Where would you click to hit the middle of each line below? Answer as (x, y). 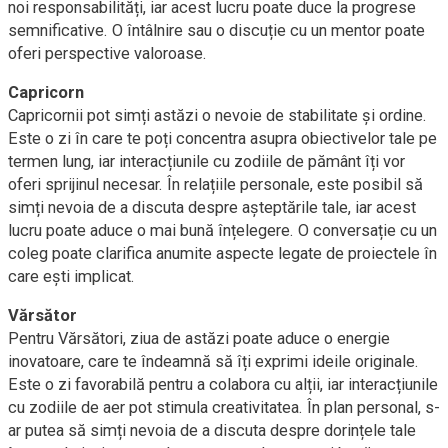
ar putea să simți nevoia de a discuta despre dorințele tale (212, 430)
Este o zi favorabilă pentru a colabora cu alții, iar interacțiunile (223, 384)
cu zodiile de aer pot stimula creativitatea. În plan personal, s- (224, 407)
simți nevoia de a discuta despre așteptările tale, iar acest (212, 207)
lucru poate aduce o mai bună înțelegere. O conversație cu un (222, 230)
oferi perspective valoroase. (107, 53)
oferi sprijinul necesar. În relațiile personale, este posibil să (215, 184)
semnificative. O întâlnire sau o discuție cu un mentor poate (216, 30)
